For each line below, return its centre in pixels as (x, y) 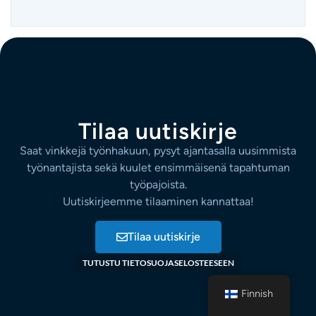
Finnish (257, 293)
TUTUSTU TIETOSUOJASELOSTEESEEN (158, 262)
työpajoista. (158, 185)
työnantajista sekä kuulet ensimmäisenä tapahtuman (158, 168)
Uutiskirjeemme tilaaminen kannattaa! (158, 202)
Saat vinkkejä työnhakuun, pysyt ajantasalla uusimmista (158, 151)
